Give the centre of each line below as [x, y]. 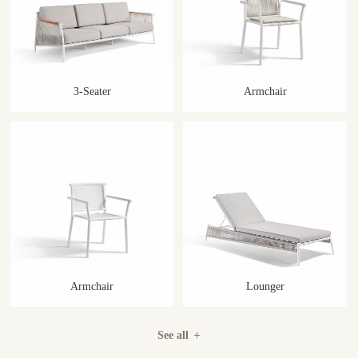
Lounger [265, 287]
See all [173, 335]
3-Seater [92, 91]
